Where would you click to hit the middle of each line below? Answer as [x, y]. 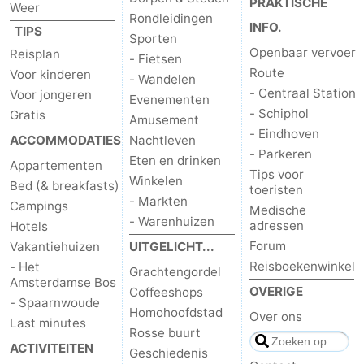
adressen [276, 226]
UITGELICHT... [172, 247]
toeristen [276, 190]
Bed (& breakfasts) [65, 186]
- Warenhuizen [172, 222]
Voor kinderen [50, 75]
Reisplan [35, 54]
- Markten [159, 201]
